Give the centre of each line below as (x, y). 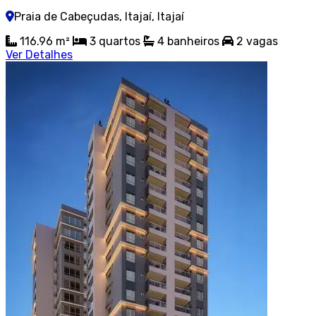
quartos (120, 42)
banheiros (193, 42)
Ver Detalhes (39, 55)
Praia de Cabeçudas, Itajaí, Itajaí (99, 17)
